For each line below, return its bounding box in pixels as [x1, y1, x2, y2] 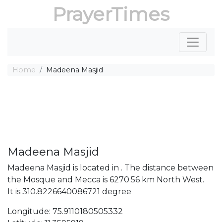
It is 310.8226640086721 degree [7, 187, 131, 196]
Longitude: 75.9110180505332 [7, 207, 123, 216]
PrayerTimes [53, 2, 169, 26]
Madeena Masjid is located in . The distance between [7, 163, 214, 172]
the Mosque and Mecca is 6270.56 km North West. [7, 175, 204, 184]
